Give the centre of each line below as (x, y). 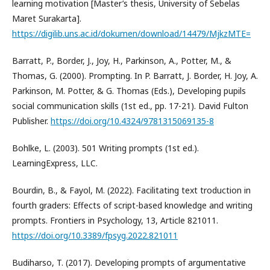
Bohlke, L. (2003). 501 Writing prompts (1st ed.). (105, 148)
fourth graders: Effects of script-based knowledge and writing (132, 205)
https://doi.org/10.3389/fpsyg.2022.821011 (95, 235)
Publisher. (31, 121)
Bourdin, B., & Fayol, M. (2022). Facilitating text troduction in (131, 190)
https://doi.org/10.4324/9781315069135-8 (132, 121)
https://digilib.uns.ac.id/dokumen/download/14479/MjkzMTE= (131, 33)
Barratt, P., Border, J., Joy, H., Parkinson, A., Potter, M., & (122, 60)
